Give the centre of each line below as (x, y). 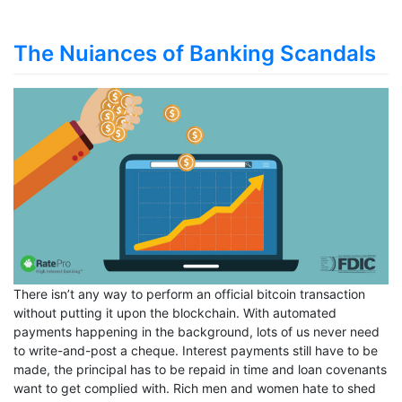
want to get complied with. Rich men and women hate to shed (195, 389)
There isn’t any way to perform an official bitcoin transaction (189, 294)
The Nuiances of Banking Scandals (195, 54)
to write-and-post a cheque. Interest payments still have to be (196, 351)
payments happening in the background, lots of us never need (197, 332)
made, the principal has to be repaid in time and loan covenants (200, 370)
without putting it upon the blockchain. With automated (175, 313)
